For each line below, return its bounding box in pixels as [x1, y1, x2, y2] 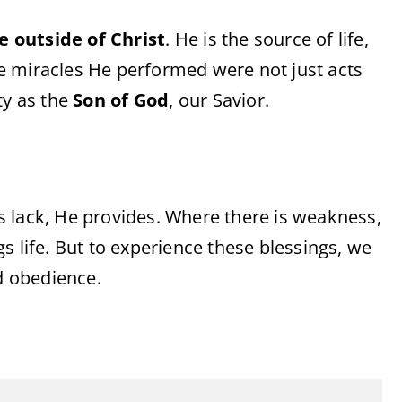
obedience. [8, 266, 101, 290]
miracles [11, 57, 89, 82]
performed [116, 57, 213, 82]
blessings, [258, 235, 347, 259]
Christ [110, 27, 166, 51]
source [253, 27, 317, 51]
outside [13, 27, 88, 51]
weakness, [293, 205, 381, 229]
